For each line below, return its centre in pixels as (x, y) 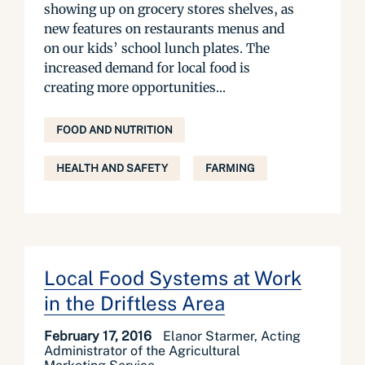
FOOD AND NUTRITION (114, 130)
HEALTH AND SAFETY (112, 168)
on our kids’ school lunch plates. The (157, 48)
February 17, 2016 (99, 336)
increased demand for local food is (147, 68)
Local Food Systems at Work (173, 278)
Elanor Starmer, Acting (232, 336)
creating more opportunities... (135, 87)
